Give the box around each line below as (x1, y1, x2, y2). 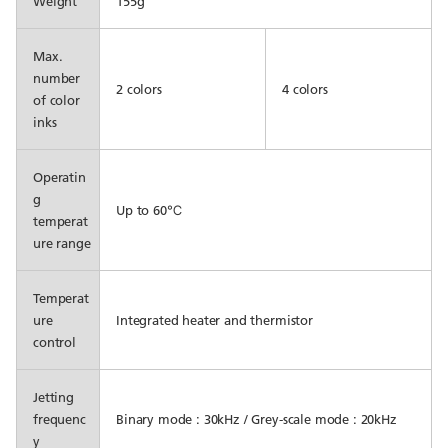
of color (33, 92, 80, 108)
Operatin (33, 169, 86, 185)
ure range (33, 235, 91, 251)
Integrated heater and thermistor (116, 312, 313, 328)
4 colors (282, 81, 328, 97)
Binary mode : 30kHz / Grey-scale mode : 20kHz (116, 411, 397, 427)
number (33, 70, 81, 86)
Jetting (33, 389, 74, 405)
